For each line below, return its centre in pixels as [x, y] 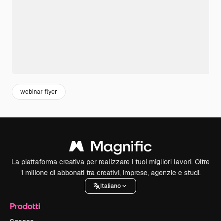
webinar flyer [39, 92]
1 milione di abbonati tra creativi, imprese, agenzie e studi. [110, 173]
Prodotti [25, 206]
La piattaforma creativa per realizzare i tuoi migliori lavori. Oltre [110, 162]
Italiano [110, 186]
